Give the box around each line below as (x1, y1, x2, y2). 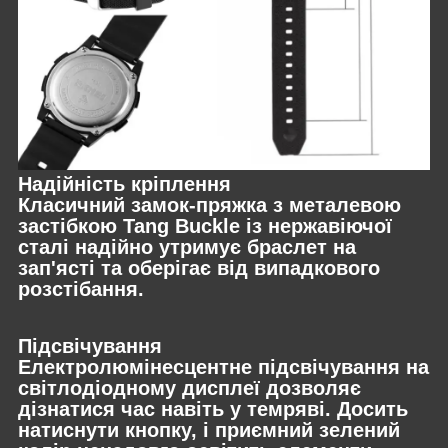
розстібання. (18, 277, 144, 300)
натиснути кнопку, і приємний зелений (18, 419, 400, 442)
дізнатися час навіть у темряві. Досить (18, 398, 408, 421)
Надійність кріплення (18, 172, 231, 195)
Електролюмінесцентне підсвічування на (18, 356, 429, 379)
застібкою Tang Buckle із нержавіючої (18, 214, 392, 237)
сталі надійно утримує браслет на (18, 235, 356, 258)
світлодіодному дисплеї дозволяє (18, 377, 361, 400)
